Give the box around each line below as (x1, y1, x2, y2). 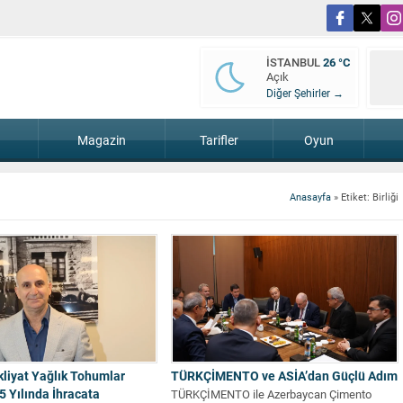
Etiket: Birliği (341, 190, 399, 203)
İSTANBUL (266, 54, 323, 70)
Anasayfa (290, 190, 331, 203)
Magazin (77, 131, 126, 148)
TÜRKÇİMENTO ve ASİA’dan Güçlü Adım (171, 367, 398, 385)
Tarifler (200, 131, 238, 148)
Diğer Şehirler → (266, 85, 344, 100)
